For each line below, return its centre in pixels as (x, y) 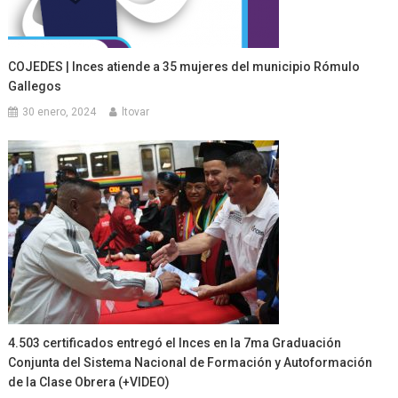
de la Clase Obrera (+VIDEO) (89, 382)
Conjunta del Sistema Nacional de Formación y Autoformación (191, 362)
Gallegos (35, 86)
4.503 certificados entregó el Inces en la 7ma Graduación (175, 342)
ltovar (136, 111)
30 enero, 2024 (60, 111)
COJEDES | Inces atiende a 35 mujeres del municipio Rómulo (184, 66)
